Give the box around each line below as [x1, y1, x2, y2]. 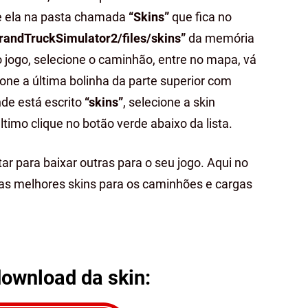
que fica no [169, 10, 232, 24]
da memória [186, 31, 254, 45]
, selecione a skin [123, 95, 215, 109]
